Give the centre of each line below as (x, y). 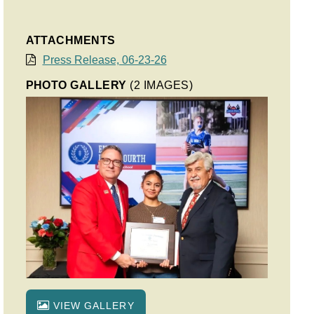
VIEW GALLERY (92, 306)
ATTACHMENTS (70, 40)
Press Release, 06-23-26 (104, 60)
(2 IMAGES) (162, 85)
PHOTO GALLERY (78, 85)
